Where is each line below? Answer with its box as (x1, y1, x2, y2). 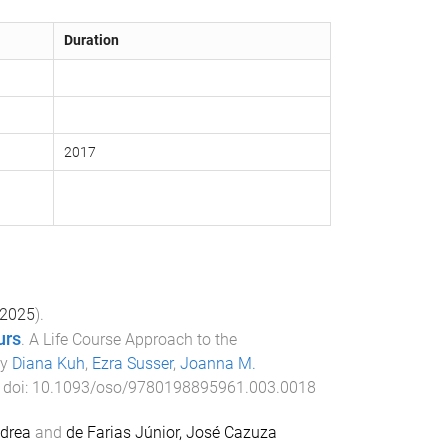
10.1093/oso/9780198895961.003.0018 (31, 378, 316, 397)
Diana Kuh (11, 354, 85, 373)
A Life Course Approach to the (28, 330, 237, 349)
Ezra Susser (91, 354, 173, 373)
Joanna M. (179, 354, 256, 373)
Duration (64, 32, 119, 48)
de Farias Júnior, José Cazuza (65, 422, 277, 442)
